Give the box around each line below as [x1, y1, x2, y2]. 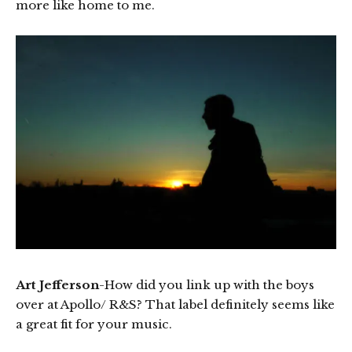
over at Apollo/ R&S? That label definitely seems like [16, 296, 335, 312]
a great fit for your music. [16, 316, 172, 332]
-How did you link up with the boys [99, 277, 314, 292]
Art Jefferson [16, 277, 99, 292]
